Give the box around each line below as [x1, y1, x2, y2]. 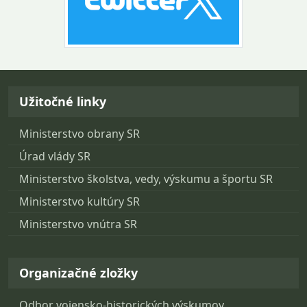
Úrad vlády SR [19, 148, 90, 164]
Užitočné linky [19, 93, 106, 110]
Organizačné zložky [19, 264, 138, 281]
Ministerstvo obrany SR [19, 125, 140, 141]
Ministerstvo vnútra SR [19, 216, 137, 232]
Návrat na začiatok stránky [8, 58, 162, 75]
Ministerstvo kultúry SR [19, 193, 140, 209]
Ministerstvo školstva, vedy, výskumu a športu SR [19, 171, 273, 186]
